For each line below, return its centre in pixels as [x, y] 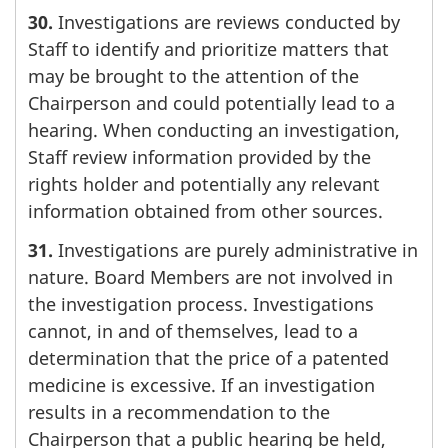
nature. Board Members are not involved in [210, 276]
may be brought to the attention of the [193, 76]
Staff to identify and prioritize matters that [208, 49]
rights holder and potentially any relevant [204, 184]
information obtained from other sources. [205, 211]
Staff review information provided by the [199, 157]
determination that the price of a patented [208, 357]
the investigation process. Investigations [201, 303]
